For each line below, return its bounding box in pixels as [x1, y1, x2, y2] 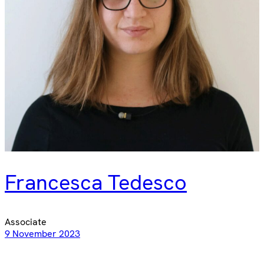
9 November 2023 [5, 227, 80, 240]
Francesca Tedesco [5, 169, 187, 197]
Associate [5, 215, 47, 228]
